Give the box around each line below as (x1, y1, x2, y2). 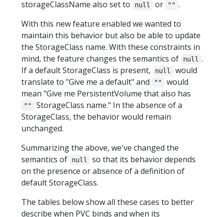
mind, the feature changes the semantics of (21, 53, 181, 64)
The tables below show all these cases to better (21, 197, 194, 208)
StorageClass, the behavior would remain (21, 111, 171, 123)
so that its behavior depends (90, 154, 196, 165)
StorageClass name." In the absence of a (34, 100, 182, 111)
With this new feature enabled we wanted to (21, 18, 181, 30)
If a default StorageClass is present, (21, 65, 153, 76)
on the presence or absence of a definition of (21, 166, 185, 177)
